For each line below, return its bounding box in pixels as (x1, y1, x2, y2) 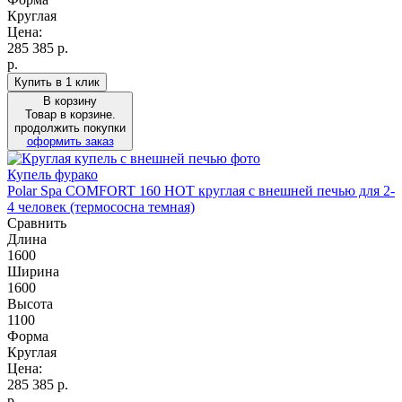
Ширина (7, 263, 59, 279)
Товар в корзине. (24, 107, 116, 121)
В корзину (43, 93, 97, 108)
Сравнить (7, 214, 66, 231)
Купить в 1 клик (14, 74, 100, 89)
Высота (7, 295, 53, 311)
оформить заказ (26, 134, 114, 148)
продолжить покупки (14, 120, 126, 135)
